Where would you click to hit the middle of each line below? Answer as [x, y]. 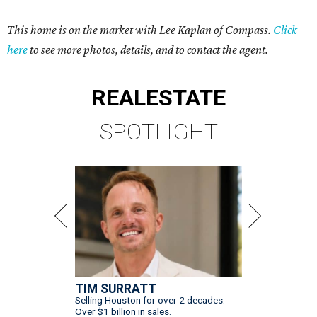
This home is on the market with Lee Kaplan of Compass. [140, 30]
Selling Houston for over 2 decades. [150, 300]
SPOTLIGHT [158, 132]
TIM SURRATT [116, 289]
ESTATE [186, 98]
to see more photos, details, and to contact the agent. [148, 50]
